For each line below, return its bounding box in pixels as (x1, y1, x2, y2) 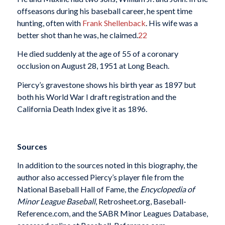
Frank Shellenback (82, 18, 146, 28)
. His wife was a (145, 18, 198, 28)
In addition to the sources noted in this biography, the (17, 160, 197, 170)
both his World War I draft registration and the (17, 91, 176, 101)
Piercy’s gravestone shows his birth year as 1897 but (17, 79, 196, 89)
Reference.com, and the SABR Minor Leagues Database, (17, 208, 208, 218)
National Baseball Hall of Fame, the (17, 184, 140, 194)
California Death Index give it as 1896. (17, 103, 147, 114)
